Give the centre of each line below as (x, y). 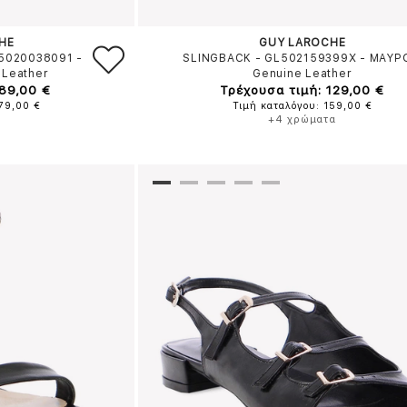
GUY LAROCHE (303, 43)
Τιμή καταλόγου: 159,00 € (302, 106)
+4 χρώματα (303, 119)
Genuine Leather (303, 74)
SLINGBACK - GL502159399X (270, 58)
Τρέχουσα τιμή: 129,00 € (303, 90)
